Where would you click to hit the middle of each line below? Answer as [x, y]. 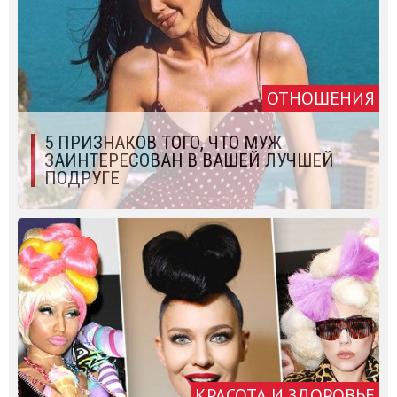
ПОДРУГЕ [82, 178]
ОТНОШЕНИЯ [321, 98]
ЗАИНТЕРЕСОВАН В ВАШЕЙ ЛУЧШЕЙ [189, 160]
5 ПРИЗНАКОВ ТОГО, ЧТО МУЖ [163, 142]
